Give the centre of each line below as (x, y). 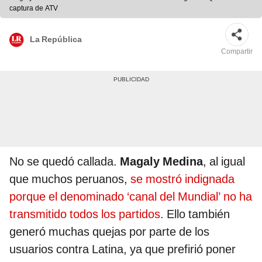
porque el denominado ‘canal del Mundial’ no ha (131, 197)
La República (56, 39)
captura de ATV (34, 8)
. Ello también (195, 214)
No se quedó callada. (65, 162)
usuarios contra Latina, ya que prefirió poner (123, 249)
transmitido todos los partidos (85, 214)
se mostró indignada (182, 179)
